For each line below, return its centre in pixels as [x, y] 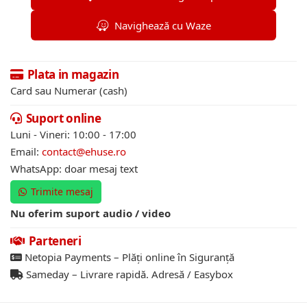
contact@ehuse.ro [84, 151]
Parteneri [55, 241]
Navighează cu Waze [162, 25]
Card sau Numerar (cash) [69, 90]
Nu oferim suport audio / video [90, 213]
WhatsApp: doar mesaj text [74, 168]
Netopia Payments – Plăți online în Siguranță [128, 257]
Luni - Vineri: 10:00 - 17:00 [73, 134]
